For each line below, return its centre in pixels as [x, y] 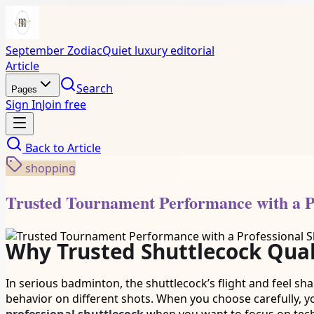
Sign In [24, 104]
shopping [50, 168]
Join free [64, 104]
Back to [45, 148]
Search [95, 88]
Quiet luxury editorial [158, 50]
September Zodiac [54, 50]
